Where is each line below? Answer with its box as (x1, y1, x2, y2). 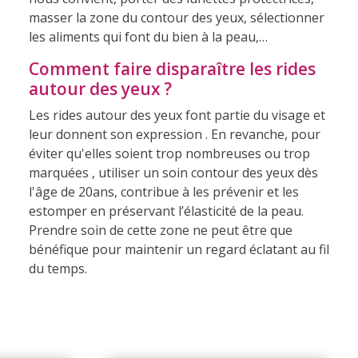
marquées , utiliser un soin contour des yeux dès (28, 163, 318, 181)
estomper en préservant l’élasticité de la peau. (28, 201, 304, 220)
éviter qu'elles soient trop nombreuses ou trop (28, 144, 310, 162)
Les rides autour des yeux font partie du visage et (28, 105, 325, 124)
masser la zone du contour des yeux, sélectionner (28, 8, 324, 26)
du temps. (28, 259, 87, 277)
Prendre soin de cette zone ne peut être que (28, 221, 292, 239)
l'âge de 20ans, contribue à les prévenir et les (28, 182, 299, 201)
